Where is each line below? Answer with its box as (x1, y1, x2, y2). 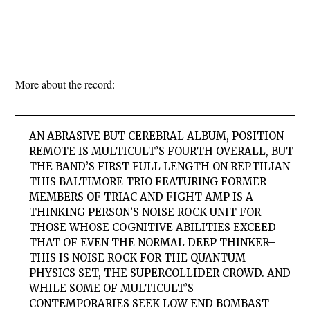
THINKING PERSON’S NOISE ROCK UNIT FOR (29, 205, 262, 219)
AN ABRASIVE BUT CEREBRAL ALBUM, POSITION (29, 129, 284, 143)
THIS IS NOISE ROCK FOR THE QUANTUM (29, 250, 246, 264)
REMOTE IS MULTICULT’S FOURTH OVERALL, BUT (29, 144, 294, 158)
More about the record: (15, 77, 116, 92)
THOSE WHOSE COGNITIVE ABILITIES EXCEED (29, 220, 277, 234)
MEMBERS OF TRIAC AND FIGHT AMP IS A (29, 190, 254, 203)
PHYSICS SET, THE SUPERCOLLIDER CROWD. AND (29, 266, 291, 280)
